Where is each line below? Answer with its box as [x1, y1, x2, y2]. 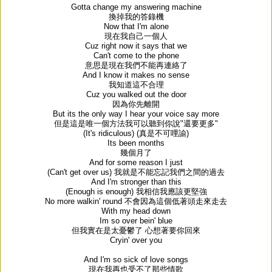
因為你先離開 [112, 99, 160, 109]
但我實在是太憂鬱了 [72, 225, 143, 235]
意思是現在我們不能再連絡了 [84, 60, 188, 70]
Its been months [107, 138, 165, 148]
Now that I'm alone [103, 21, 169, 31]
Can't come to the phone [93, 50, 179, 60]
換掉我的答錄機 [108, 12, 164, 21]
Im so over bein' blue [100, 216, 172, 225]
